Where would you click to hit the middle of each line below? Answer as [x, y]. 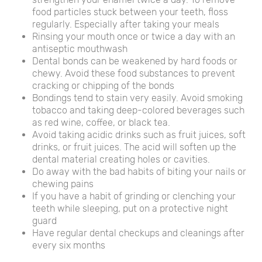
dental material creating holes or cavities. [121, 159]
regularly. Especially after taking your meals [126, 24]
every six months [69, 245]
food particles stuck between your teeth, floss [130, 12]
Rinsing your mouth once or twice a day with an [134, 36]
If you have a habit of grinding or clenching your [134, 196]
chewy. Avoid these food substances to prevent [134, 73]
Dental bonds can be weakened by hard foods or [135, 61]
